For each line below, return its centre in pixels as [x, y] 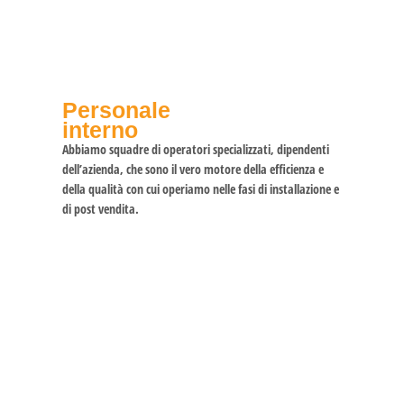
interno [100, 130]
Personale [116, 110]
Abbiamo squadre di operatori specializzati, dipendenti [195, 150]
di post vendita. [100, 209]
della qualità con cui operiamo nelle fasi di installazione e [200, 189]
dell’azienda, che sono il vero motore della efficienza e [193, 170]
